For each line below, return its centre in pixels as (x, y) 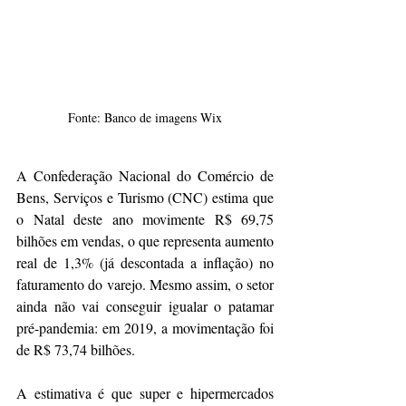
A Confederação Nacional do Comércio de (145, 176)
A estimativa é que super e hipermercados (145, 393)
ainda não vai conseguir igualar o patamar (145, 306)
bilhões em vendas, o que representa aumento (145, 241)
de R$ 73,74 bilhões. (76, 350)
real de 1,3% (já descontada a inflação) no (145, 263)
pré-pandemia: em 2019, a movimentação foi (145, 328)
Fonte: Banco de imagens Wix (145, 118)
